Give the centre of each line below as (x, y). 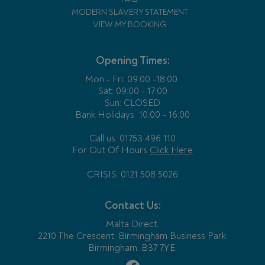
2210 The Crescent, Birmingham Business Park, (132, 236)
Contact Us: (132, 205)
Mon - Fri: (105, 80)
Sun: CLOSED (132, 103)
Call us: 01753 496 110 (132, 139)
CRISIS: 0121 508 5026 (132, 175)
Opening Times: (132, 61)
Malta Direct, (132, 224)
